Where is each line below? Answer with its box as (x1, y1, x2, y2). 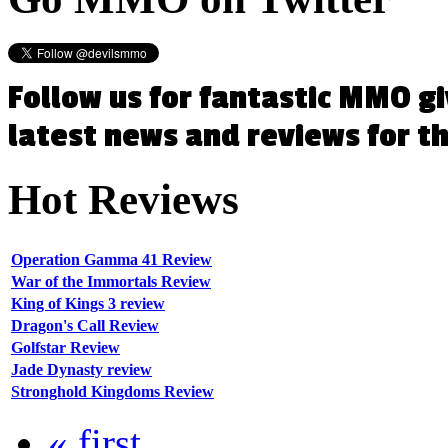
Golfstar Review (11, 338, 120, 356)
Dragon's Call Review (11, 316, 159, 334)
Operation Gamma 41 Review (11, 250, 212, 268)
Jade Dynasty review (11, 360, 152, 378)
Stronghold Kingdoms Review (11, 382, 214, 400)
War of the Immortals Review (11, 272, 211, 290)
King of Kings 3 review (11, 294, 165, 312)
